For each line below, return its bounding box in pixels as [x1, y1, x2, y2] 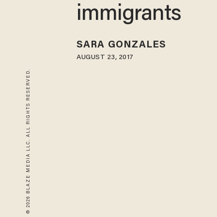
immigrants [77, 4, 182, 26]
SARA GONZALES [77, 40, 167, 50]
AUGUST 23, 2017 [77, 54, 134, 61]
